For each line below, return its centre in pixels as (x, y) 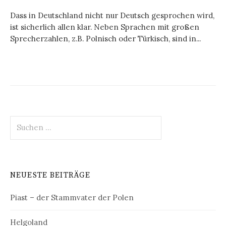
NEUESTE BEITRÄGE (50, 176)
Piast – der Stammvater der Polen (72, 198)
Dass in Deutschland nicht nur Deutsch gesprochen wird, (112, 15)
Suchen (23, 121)
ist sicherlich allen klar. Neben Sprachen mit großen (105, 27)
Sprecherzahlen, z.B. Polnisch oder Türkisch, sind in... (105, 38)
